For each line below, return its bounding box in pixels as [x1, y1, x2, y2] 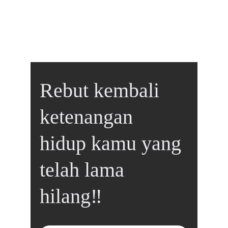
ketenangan [40, 105, 138, 128]
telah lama [40, 158, 129, 181]
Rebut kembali [40, 79, 164, 102]
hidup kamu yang [40, 132, 186, 155]
